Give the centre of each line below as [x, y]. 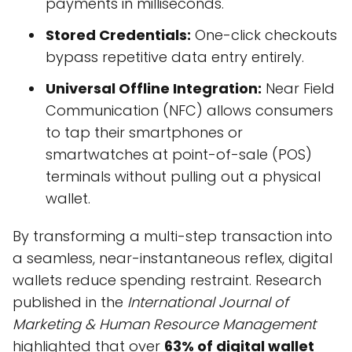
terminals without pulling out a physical [183, 177]
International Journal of [208, 302]
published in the [70, 302]
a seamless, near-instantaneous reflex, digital [172, 258]
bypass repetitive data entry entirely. [175, 57]
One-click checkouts [264, 35]
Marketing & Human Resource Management [164, 324]
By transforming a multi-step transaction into [172, 236]
